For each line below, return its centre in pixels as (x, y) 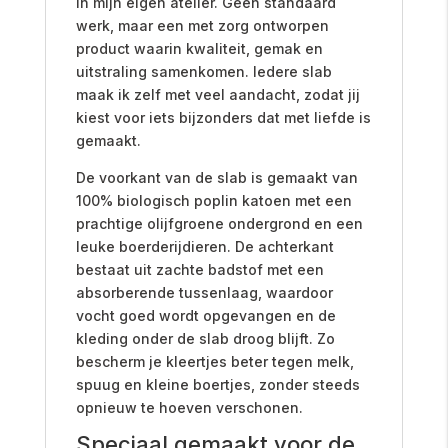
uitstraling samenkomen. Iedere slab (203, 71)
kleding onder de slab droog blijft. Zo (205, 338)
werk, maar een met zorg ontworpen (202, 25)
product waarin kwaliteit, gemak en (199, 48)
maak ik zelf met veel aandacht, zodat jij (217, 94)
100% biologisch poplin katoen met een (213, 200)
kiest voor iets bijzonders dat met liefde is (223, 117)
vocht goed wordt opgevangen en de (205, 315)
